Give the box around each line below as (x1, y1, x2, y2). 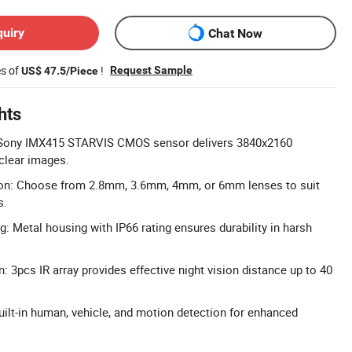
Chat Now (208, 25, 262, 41)
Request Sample (110, 64, 192, 76)
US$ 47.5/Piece (21, 64, 98, 77)
